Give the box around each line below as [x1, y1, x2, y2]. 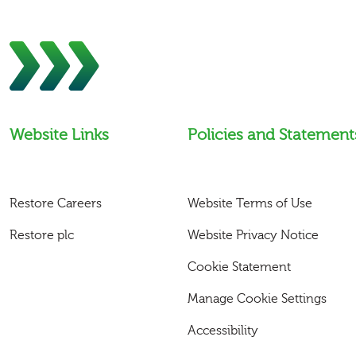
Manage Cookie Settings [188, 292, 327, 306]
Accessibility [188, 323, 258, 338]
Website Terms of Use [188, 196, 312, 211]
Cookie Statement [188, 260, 291, 274]
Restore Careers [10, 196, 102, 211]
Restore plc [10, 228, 74, 242]
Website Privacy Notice [188, 228, 319, 242]
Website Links [10, 126, 109, 144]
